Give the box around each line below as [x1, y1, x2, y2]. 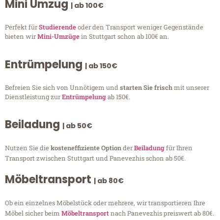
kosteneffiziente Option [51, 143, 123, 153]
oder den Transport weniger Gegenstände [76, 23, 203, 32]
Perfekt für [5, 23, 39, 32]
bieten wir [5, 32, 37, 41]
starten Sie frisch [120, 82, 174, 92]
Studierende [39, 23, 76, 32]
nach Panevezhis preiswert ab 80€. [109, 209, 214, 218]
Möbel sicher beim [5, 209, 61, 218]
